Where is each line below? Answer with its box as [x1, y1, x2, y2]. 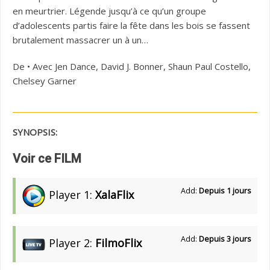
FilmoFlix [95, 236, 142, 251]
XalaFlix [95, 187, 134, 202]
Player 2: [46, 236, 95, 251]
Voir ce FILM [13, 151, 81, 166]
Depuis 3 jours [199, 234, 251, 245]
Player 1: [46, 187, 95, 202]
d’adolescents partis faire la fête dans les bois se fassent [13, 19, 250, 32]
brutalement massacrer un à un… [13, 34, 148, 46]
